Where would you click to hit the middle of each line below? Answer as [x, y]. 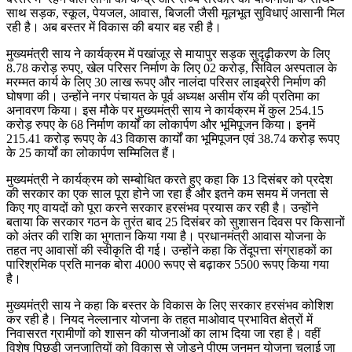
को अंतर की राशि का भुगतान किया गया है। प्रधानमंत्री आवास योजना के [166, 236]
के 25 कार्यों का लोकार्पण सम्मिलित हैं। [92, 152]
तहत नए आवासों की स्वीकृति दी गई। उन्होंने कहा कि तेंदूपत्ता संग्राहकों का [169, 250]
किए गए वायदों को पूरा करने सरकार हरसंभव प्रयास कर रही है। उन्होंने [162, 207]
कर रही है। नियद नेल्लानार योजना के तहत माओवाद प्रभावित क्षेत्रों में [159, 319]
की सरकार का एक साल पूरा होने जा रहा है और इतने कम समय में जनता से [167, 193]
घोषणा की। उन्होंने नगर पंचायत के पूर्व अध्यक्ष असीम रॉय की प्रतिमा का [163, 96]
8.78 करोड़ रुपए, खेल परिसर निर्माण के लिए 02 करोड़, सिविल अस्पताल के [172, 68]
